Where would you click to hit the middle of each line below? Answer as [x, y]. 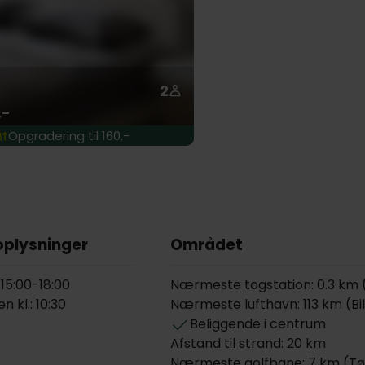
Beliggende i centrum [258, 324]
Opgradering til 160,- [69, 135]
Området [207, 245]
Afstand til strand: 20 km [248, 343]
